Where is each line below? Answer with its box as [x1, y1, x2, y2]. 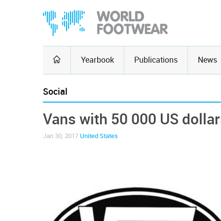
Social [43, 86, 68, 97]
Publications [134, 55, 178, 65]
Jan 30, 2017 [43, 132, 80, 140]
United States [80, 132, 118, 140]
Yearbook [81, 55, 114, 65]
